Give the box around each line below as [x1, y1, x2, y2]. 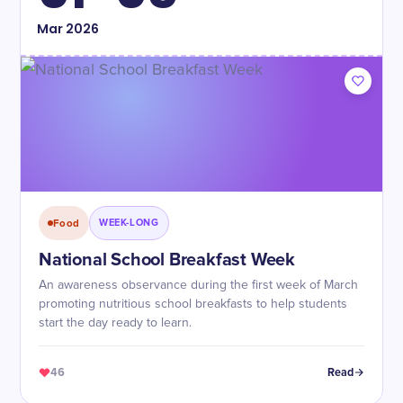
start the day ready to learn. [39, 317, 192, 329]
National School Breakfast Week [39, 249, 295, 271]
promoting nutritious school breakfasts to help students [39, 298, 347, 310]
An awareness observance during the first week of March [39, 279, 358, 291]
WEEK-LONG [98, 217, 159, 228]
